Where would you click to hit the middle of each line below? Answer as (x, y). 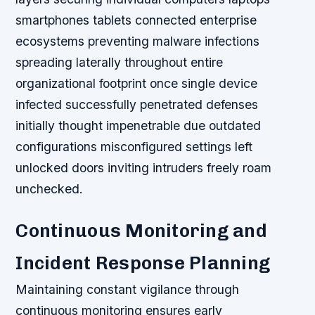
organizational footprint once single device (137, 84)
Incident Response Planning (143, 263)
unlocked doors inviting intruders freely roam (144, 168)
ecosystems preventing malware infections (138, 41)
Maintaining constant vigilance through (128, 290)
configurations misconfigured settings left (134, 147)
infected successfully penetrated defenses (137, 105)
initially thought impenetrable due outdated (139, 126)
